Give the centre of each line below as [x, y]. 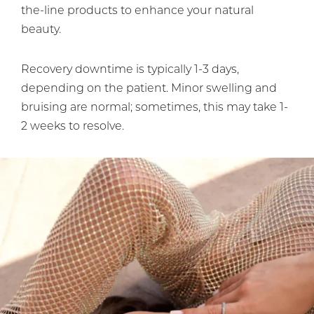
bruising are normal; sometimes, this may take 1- [155, 108]
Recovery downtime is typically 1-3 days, [130, 70]
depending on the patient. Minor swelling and [149, 89]
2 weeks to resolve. [73, 127]
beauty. [41, 30]
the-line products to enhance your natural [137, 12]
